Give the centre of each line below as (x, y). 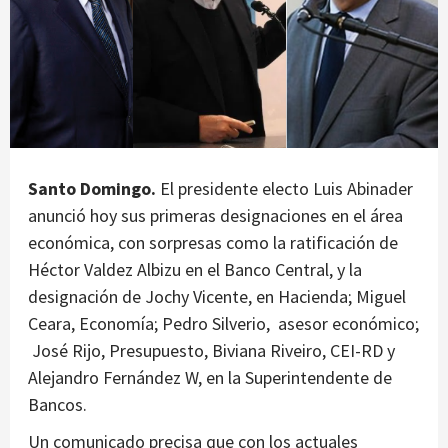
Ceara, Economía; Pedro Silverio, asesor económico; (223, 324)
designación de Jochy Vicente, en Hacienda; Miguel (217, 297)
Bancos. (57, 405)
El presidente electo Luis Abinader (286, 189)
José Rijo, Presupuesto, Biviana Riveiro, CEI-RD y (211, 351)
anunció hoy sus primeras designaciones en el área (215, 216)
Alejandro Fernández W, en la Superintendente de (210, 378)
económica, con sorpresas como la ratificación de (213, 243)
